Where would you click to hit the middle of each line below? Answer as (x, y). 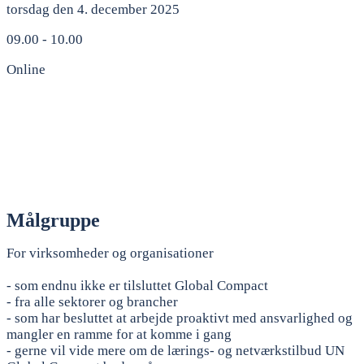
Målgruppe (53, 220)
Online (26, 69)
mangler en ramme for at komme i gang (119, 334)
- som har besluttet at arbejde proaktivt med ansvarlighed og (180, 318)
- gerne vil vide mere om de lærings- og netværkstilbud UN (175, 350)
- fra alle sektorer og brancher (92, 301)
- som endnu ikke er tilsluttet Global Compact (137, 285)
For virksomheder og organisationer (110, 253)
